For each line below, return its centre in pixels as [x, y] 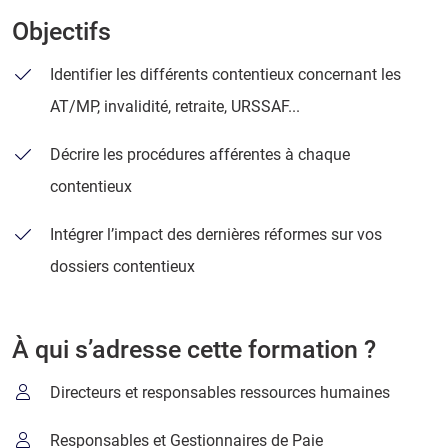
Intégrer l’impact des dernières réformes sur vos [216, 235]
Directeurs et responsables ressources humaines [220, 393]
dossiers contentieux [123, 267]
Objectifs [61, 32]
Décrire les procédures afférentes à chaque [200, 155]
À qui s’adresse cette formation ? [194, 350]
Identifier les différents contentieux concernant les [226, 75]
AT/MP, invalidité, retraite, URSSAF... [175, 107]
